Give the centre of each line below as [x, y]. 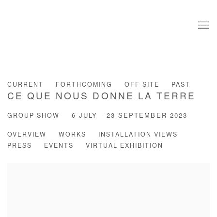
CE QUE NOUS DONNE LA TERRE [102, 97]
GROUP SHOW [33, 116]
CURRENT [25, 85]
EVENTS [59, 146]
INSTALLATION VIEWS [138, 135]
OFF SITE [142, 85]
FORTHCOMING [84, 85]
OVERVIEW [27, 135]
